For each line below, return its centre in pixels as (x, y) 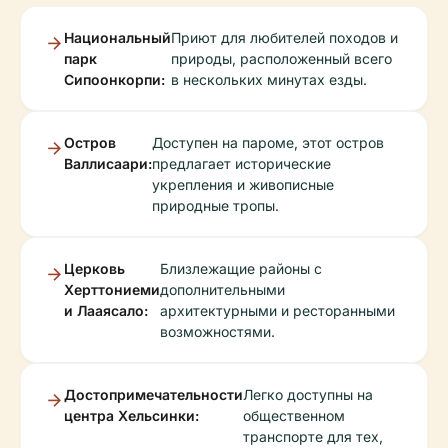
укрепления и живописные (243, 184)
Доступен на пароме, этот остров (268, 142)
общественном (294, 415)
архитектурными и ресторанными (277, 310)
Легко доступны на (308, 394)
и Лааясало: (106, 310)
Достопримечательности (153, 394)
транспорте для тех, (313, 436)
